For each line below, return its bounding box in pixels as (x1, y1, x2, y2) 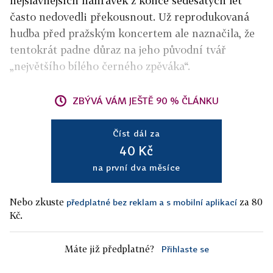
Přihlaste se (161, 244, 209, 255)
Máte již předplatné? (64, 243, 154, 255)
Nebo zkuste (10, 196, 66, 208)
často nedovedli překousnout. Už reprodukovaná (10, 10, 249, 24)
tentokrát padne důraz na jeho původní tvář (10, 43, 226, 57)
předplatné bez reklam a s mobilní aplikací (66, 197, 237, 208)
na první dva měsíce (92, 162, 181, 173)
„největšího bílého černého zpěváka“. (10, 60, 190, 73)
